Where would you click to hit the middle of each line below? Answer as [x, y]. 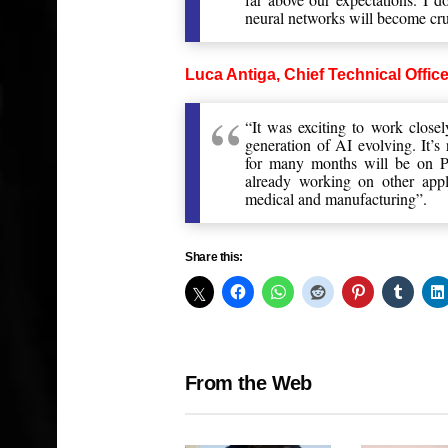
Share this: [214, 257]
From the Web [248, 383]
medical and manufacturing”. [336, 198]
